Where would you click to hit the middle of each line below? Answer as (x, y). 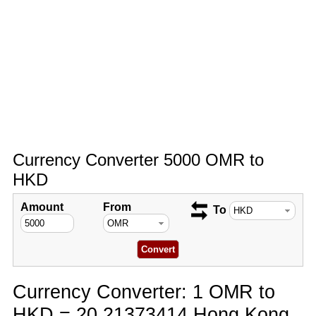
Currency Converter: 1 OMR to (144, 292)
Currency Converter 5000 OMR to (138, 160)
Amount (42, 207)
